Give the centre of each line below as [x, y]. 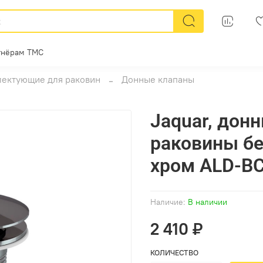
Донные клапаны [158, 80]
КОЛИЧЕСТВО [174, 253]
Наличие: [168, 202]
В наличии [208, 202]
